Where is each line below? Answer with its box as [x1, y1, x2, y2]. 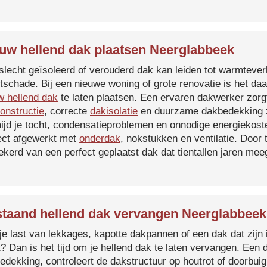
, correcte [44, 105, 90, 117]
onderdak [79, 133, 120, 144]
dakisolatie [90, 105, 138, 117]
